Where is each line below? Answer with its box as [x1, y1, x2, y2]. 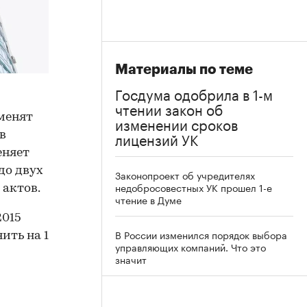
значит [115, 251, 147, 267]
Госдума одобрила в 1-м [115, 82, 273, 104]
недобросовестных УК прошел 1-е [115, 180, 272, 195]
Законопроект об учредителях [115, 167, 255, 182]
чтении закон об [115, 97, 223, 119]
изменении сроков [115, 112, 238, 134]
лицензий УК [115, 127, 198, 149]
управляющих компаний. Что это [115, 239, 266, 254]
